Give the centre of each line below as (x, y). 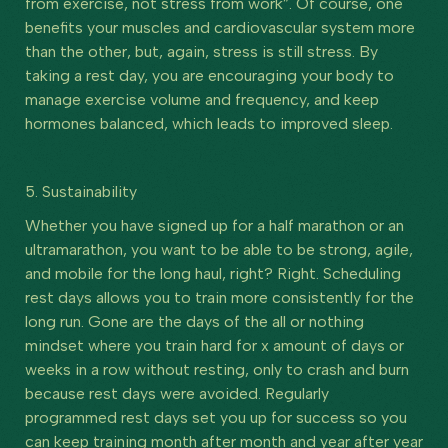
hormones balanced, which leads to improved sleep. (209, 123)
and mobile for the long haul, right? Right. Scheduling (213, 273)
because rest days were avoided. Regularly (177, 393)
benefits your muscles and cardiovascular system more (220, 27)
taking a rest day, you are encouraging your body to (209, 75)
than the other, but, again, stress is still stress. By (201, 51)
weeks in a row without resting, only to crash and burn (217, 369)
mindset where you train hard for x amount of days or (214, 345)
